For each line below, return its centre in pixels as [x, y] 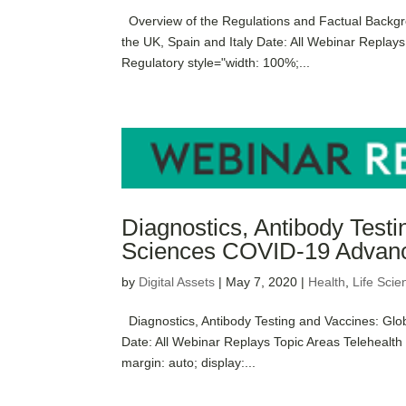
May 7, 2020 [262, 282]
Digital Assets [177, 282]
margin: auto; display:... [189, 363]
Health [327, 282]
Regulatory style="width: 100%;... [216, 63]
